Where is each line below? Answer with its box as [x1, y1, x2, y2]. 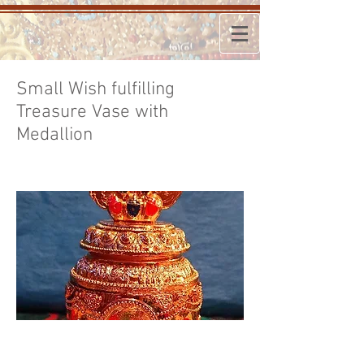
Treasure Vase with [16, 101, 168, 123]
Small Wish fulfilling [16, 78, 175, 101]
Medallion [16, 123, 93, 146]
